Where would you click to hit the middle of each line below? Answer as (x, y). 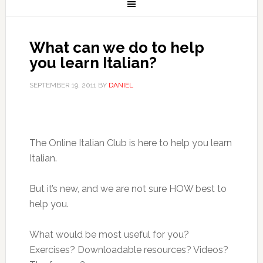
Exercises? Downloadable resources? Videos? (129, 250)
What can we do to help (117, 48)
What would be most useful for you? (109, 235)
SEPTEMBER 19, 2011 (63, 85)
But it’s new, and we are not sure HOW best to (128, 189)
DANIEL (121, 85)
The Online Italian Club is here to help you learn (130, 143)
